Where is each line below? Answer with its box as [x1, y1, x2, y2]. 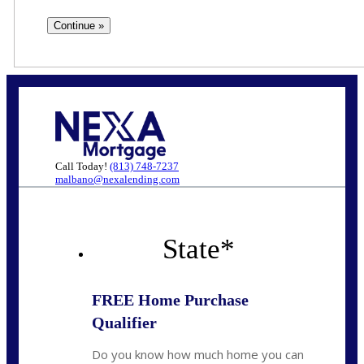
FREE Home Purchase [92, 291, 249, 310]
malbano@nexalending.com [55, 173, 180, 186]
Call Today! [55, 160, 110, 173]
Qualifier [92, 314, 157, 332]
